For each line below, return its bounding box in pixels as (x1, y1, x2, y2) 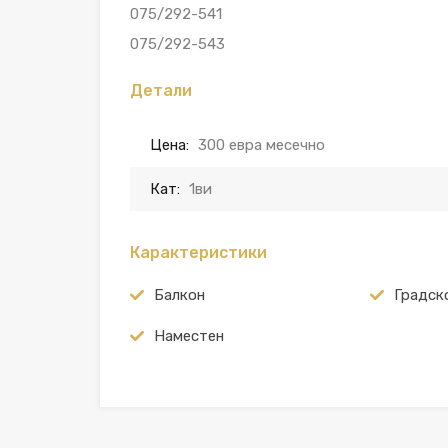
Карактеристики (130, 243, 267, 263)
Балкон (154, 286, 205, 305)
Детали (130, 81, 192, 101)
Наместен (154, 327, 224, 346)
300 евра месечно (198, 136, 325, 155)
